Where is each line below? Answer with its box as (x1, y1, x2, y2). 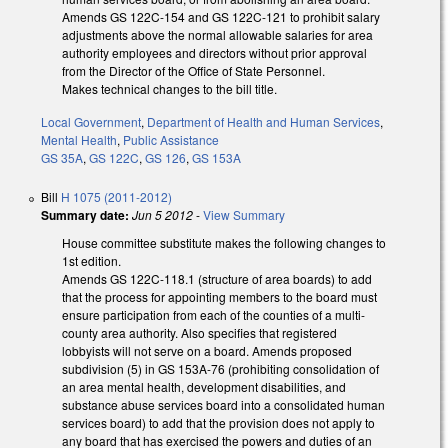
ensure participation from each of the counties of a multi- (62, 305, 365, 323)
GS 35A (41, 148, 83, 166)
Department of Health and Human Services (147, 112, 380, 130)
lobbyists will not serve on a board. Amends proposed (62, 341, 352, 359)
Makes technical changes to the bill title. (62, 80, 277, 98)
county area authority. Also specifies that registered (62, 323, 337, 341)
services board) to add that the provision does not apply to (62, 413, 375, 431)
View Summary (203, 205, 285, 223)
